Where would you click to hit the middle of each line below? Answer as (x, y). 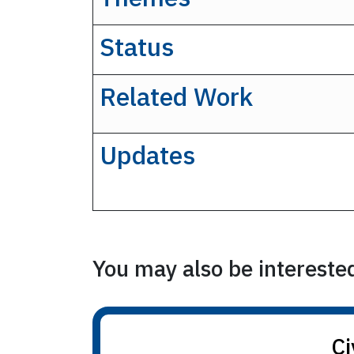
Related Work (176, 97)
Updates (147, 155)
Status (137, 47)
